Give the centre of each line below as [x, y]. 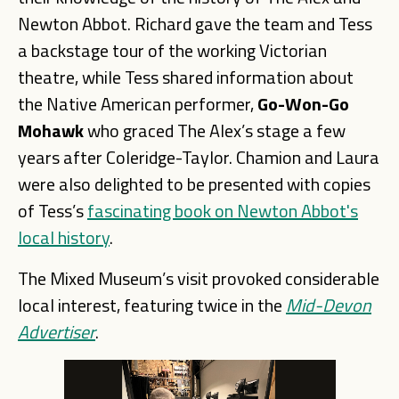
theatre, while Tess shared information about [186, 77]
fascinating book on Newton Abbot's [223, 211]
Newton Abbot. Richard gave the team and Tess [195, 24]
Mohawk [51, 130]
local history [64, 237]
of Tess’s [53, 211]
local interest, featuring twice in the [152, 305]
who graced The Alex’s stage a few [215, 130]
